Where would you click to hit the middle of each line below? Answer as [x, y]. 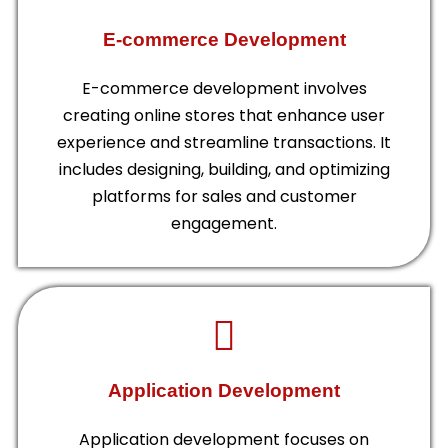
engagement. [224, 223]
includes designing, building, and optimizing [224, 169]
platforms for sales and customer [224, 196]
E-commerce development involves [224, 88]
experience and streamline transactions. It [224, 142]
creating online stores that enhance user [224, 115]
